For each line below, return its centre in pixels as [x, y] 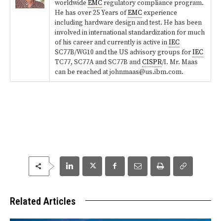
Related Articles [43, 201]
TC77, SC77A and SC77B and [98, 62]
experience [160, 13]
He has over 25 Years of [91, 13]
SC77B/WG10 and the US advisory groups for [124, 52]
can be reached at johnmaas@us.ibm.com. [119, 72]
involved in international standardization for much [130, 33]
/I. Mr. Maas [180, 62]
